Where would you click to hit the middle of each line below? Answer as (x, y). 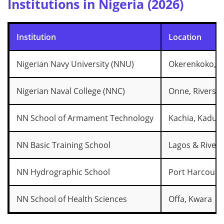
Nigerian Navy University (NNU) (75, 64)
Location (185, 37)
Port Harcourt (195, 172)
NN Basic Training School (63, 145)
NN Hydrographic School (63, 172)
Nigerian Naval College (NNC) (71, 91)
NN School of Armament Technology (85, 118)
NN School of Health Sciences (72, 199)
